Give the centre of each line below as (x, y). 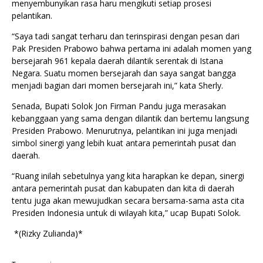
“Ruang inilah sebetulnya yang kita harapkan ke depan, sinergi (128, 176)
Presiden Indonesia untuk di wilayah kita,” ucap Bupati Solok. (126, 213)
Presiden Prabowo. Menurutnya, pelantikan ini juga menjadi (124, 131)
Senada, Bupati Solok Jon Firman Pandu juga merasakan (119, 106)
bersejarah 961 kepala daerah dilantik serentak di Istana (117, 61)
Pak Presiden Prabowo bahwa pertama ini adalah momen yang (131, 49)
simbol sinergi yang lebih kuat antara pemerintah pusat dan (124, 143)
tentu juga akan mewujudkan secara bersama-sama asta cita (128, 201)
